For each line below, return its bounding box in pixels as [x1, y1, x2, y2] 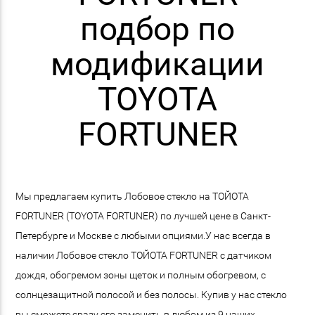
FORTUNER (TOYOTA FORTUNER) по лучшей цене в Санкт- [15, 210, 271, 221]
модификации [51, 45, 264, 83]
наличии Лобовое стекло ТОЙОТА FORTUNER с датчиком [15, 249, 272, 261]
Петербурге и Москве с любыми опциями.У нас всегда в [15, 229, 271, 241]
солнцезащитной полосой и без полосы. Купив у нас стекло [15, 288, 288, 300]
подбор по [80, 10, 235, 48]
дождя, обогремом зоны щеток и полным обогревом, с [15, 269, 266, 281]
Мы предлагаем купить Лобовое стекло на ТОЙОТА [15, 190, 250, 202]
